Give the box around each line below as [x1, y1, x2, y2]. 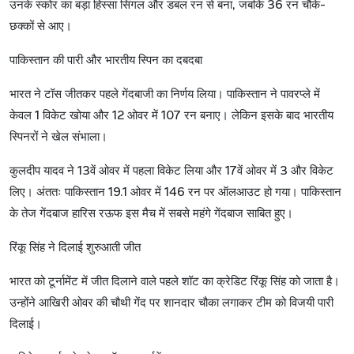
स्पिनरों [9, 129, 38, 145]
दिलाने [111, 273, 137, 290]
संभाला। [72, 129, 107, 145]
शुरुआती [86, 239, 120, 256]
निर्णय [171, 86, 194, 103]
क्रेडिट [217, 273, 247, 290]
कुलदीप [9, 163, 40, 179]
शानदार [164, 295, 195, 311]
